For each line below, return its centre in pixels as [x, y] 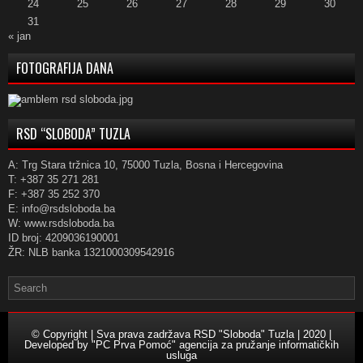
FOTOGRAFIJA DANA [65, 68]
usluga [181, 355]
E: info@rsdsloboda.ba [62, 209]
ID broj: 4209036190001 [64, 238]
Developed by [58, 345]
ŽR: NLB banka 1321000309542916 [91, 252]
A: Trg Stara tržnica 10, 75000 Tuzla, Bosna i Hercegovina [145, 165]
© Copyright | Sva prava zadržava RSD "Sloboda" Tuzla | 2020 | [181, 334]
